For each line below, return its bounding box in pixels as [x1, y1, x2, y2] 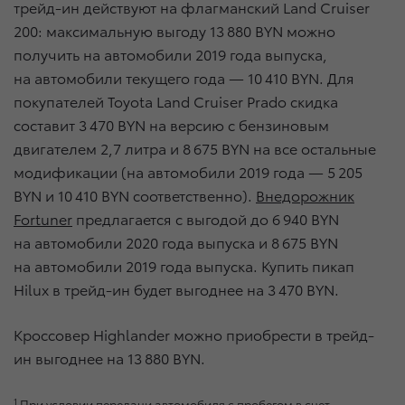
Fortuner [14, 208, 72, 230]
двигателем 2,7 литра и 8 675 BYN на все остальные [14, 137, 376, 159]
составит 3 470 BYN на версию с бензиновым [14, 114, 329, 136]
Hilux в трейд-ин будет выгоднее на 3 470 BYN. [14, 278, 339, 300]
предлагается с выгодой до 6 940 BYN [72, 208, 339, 230]
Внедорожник [256, 184, 354, 206]
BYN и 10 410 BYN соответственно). [14, 184, 256, 206]
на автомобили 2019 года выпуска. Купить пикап [14, 255, 354, 277]
